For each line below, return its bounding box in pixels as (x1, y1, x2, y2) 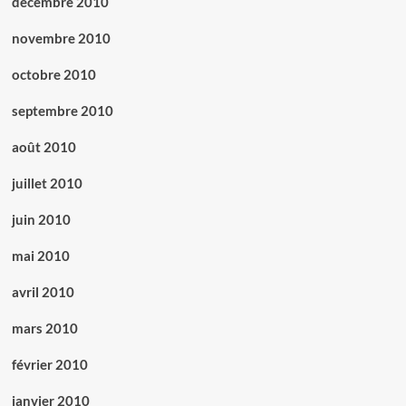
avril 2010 (11, 284, 74, 301)
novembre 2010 (11, 30, 111, 47)
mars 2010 (11, 320, 78, 337)
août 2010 (11, 139, 76, 156)
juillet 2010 (11, 175, 82, 192)
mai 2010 (11, 247, 70, 265)
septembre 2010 (11, 102, 113, 120)
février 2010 (11, 356, 88, 373)
